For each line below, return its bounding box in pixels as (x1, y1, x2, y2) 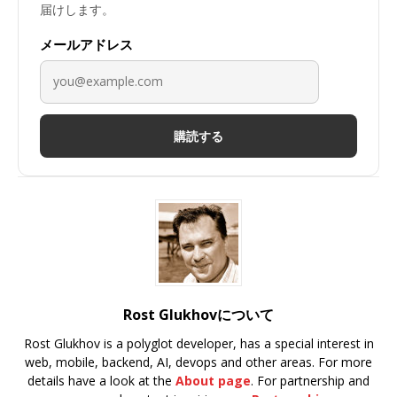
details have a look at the (27, 372, 175, 390)
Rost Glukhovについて (123, 305, 274, 325)
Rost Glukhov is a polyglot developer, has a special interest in (23, 335, 374, 353)
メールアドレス (40, 35, 133, 53)
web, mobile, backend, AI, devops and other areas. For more (25, 354, 372, 371)
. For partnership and (251, 372, 370, 390)
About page (175, 372, 251, 390)
